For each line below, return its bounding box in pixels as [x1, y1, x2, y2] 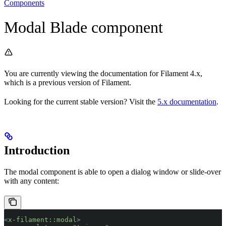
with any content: [4, 176, 59, 185]
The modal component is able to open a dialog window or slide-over [4, 167, 221, 176]
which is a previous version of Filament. [4, 78, 131, 87]
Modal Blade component [4, 18, 163, 37]
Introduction [4, 143, 70, 157]
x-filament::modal [8, 215, 77, 223]
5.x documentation [157, 97, 216, 106]
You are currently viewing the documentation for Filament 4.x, [4, 69, 202, 78]
